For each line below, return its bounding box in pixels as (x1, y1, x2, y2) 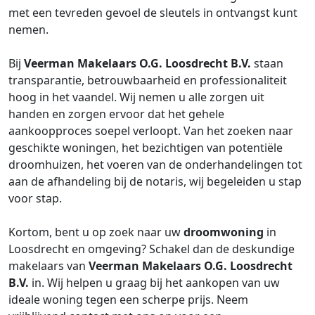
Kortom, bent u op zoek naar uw (8, 224, 184, 240)
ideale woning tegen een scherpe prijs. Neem (8, 292, 248, 307)
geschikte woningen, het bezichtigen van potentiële (8, 140, 283, 155)
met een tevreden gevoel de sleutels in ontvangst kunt (8, 5, 297, 20)
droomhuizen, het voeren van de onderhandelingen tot (8, 157, 302, 172)
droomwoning (184, 224, 264, 240)
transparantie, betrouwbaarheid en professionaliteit (8, 72, 287, 88)
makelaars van (8, 258, 89, 274)
